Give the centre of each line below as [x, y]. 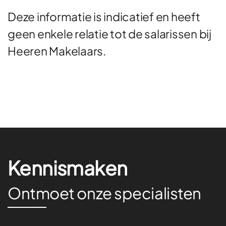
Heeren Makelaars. [57, 50]
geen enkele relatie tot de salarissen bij [109, 33]
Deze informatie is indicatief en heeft [104, 16]
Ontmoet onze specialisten [104, 193]
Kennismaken [68, 167]
